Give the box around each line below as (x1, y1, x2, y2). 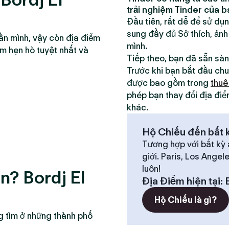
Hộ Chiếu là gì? (154, 195, 217, 205)
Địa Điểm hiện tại (142, 175, 220, 187)
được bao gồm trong (127, 78, 211, 88)
